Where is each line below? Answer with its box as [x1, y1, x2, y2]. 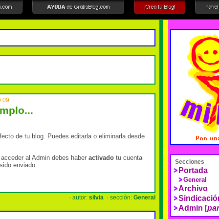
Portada [178, 166, 208, 175]
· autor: [67, 194, 89, 201]
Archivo [178, 184, 208, 193]
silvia [89, 194, 104, 201]
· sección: [104, 194, 133, 201]
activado [88, 153, 114, 161]
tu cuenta [114, 153, 142, 161]
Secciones [175, 158, 204, 165]
